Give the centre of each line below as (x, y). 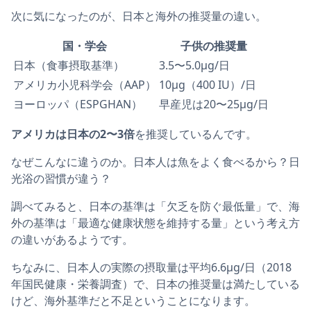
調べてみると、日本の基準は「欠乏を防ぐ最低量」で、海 (155, 206)
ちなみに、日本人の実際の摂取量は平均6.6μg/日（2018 (151, 267)
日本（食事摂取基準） (69, 65)
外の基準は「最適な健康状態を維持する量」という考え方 (155, 222)
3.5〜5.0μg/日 (194, 65)
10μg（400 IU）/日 (208, 84)
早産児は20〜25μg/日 (214, 104)
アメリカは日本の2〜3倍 (73, 134)
